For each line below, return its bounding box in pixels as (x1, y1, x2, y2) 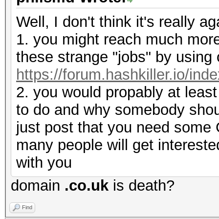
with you (16, 154, 72, 171)
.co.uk (65, 177, 109, 194)
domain (11, 177, 65, 194)
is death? (109, 177, 175, 194)
